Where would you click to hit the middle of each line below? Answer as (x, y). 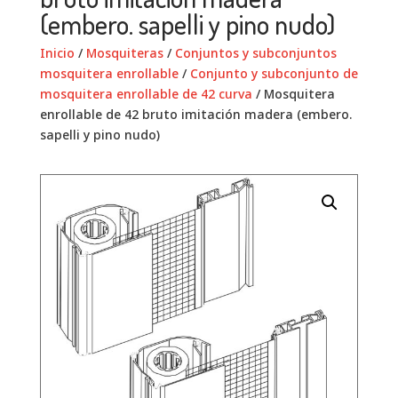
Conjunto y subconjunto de (274, 73)
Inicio (57, 53)
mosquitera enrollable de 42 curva (146, 94)
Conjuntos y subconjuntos (255, 53)
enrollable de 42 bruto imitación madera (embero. (196, 114)
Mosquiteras (124, 53)
